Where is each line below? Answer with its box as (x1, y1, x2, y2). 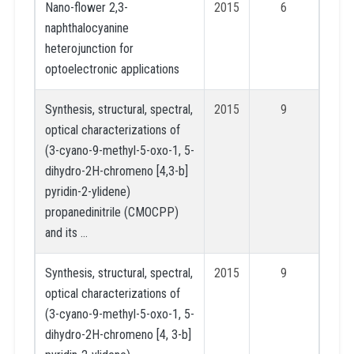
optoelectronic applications (44, 61, 179, 77)
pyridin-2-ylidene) (44, 183, 130, 199)
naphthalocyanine (44, 20, 129, 36)
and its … (44, 224, 88, 240)
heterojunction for (44, 40, 134, 56)
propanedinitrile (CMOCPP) (44, 204, 179, 220)
